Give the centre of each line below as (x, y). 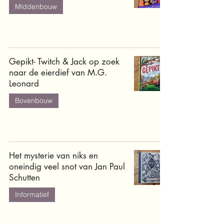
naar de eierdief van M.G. (58, 72)
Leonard (24, 83)
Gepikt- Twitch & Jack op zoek (64, 61)
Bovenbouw (34, 100)
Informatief (32, 194)
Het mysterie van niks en (53, 155)
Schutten (24, 177)
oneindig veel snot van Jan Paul (67, 166)
